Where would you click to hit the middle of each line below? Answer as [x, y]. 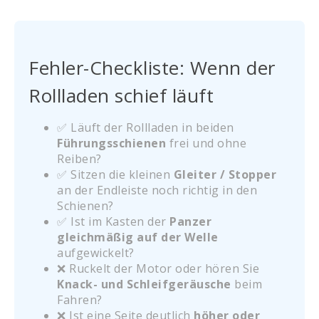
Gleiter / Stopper [225, 174]
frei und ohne [206, 143]
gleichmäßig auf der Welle [138, 237]
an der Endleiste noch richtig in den [157, 190]
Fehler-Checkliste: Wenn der [152, 68]
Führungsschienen [111, 143]
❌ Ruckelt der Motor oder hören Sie [158, 268]
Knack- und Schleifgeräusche [144, 284]
